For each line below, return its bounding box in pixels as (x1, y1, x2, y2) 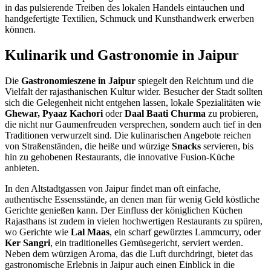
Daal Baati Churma (125, 108, 206, 119)
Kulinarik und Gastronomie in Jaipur (5, 47, 239, 64)
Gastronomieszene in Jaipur (21, 75, 135, 86)
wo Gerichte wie (5, 226, 71, 237)
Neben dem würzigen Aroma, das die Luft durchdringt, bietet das (5, 248, 253, 259)
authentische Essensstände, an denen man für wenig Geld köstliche (5, 194, 260, 204)
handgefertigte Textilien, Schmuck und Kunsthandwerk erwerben (5, 13, 254, 24)
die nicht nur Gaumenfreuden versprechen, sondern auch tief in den (5, 119, 261, 129)
